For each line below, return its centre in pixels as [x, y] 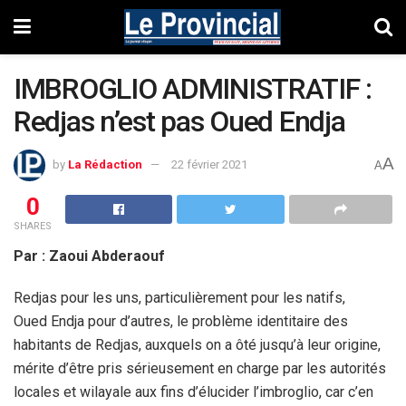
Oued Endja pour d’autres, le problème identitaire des [181, 321]
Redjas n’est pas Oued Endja [179, 121]
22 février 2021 [209, 164]
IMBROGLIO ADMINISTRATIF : [193, 89]
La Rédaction [105, 164]
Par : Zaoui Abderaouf [89, 256]
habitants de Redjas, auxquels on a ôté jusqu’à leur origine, [197, 344]
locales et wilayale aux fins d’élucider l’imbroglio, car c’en [193, 391]
